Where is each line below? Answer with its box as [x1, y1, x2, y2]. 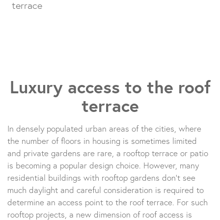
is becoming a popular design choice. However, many [7, 160, 199, 170]
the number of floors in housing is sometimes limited [7, 136, 197, 146]
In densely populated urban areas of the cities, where [7, 123, 201, 134]
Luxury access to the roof [9, 76, 211, 98]
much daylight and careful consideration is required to [7, 185, 204, 195]
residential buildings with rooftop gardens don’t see [7, 172, 195, 183]
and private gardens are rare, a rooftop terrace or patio [7, 148, 208, 158]
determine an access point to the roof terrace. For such [7, 197, 208, 207]
